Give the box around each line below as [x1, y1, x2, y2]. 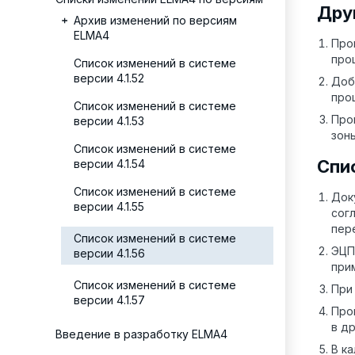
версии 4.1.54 [74, 157, 145, 170]
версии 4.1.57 [74, 293, 145, 307]
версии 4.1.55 [74, 200, 144, 213]
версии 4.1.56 [74, 246, 145, 260]
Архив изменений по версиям [74, 13, 237, 27]
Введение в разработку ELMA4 [55, 327, 227, 341]
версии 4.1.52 [74, 71, 144, 85]
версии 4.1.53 [74, 114, 144, 128]
